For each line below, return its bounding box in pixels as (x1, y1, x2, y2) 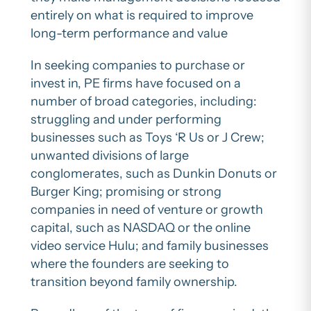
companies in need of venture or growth (31, 202, 263, 218)
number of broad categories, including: (31, 94, 257, 110)
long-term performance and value (31, 26, 228, 42)
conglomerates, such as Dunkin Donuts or (31, 166, 277, 182)
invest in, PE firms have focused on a (31, 76, 241, 92)
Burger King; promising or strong (31, 184, 221, 200)
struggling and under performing (31, 112, 221, 128)
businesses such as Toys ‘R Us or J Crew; (31, 130, 264, 146)
